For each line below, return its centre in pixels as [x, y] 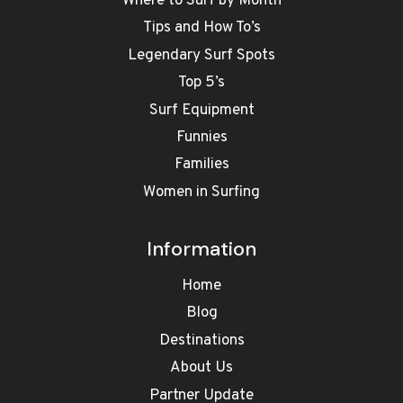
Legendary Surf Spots [201, 56]
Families [201, 165]
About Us [201, 368]
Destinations [201, 341]
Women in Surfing [201, 193]
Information [201, 248]
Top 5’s [201, 83]
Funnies [201, 138]
